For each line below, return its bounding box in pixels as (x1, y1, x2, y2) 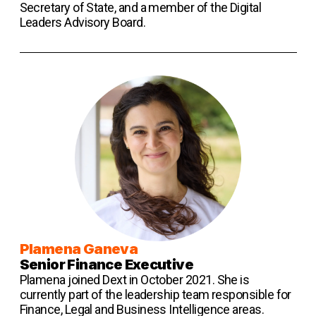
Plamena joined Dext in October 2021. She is (19, 272, 250, 288)
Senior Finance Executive (19, 256, 194, 274)
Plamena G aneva (19, 241, 138, 258)
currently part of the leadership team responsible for (19, 287, 291, 303)
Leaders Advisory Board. (19, 14, 146, 30)
